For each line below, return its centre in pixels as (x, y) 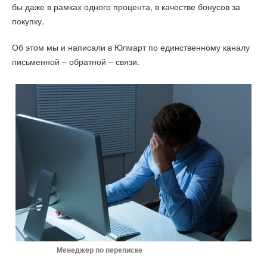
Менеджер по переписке (79, 250)
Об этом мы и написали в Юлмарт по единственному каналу (131, 47)
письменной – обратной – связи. (76, 62)
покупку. (28, 21)
